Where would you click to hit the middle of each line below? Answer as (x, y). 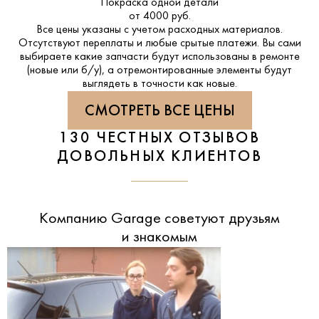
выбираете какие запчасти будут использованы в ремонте (159, 57)
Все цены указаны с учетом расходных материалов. (159, 30)
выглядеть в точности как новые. (159, 84)
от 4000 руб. (159, 17)
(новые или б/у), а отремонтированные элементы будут (159, 71)
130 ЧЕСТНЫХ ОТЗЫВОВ (159, 139)
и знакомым (159, 238)
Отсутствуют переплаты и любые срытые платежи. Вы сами (159, 44)
